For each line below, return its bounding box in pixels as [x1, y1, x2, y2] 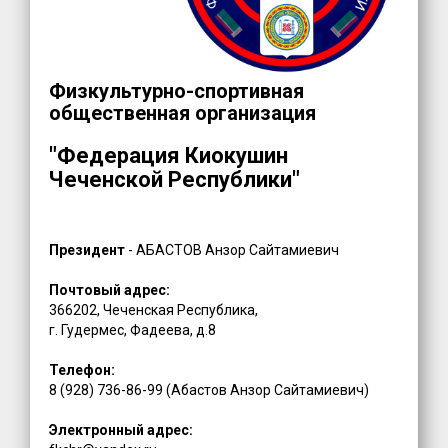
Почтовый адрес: [49, 281, 174, 298]
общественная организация [49, 100, 317, 125]
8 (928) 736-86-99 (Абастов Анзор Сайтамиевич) [49, 381, 370, 398]
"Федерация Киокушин [49, 142, 289, 168]
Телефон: [49, 361, 116, 378]
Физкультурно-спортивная [49, 78, 305, 103]
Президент [49, 241, 126, 258]
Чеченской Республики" [49, 166, 301, 192]
